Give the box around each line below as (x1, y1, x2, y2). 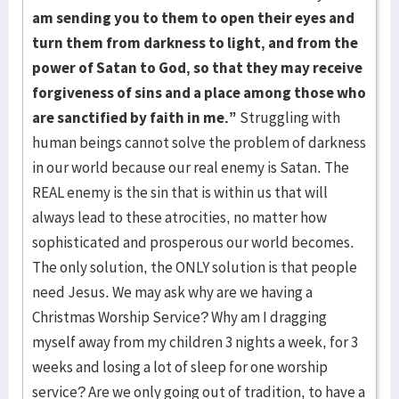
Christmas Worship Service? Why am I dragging (32, 307, 327, 327)
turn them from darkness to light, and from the (32, 33, 358, 53)
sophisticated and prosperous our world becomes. (32, 232, 354, 252)
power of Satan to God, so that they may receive (32, 58, 362, 77)
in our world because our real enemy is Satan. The (32, 158, 349, 177)
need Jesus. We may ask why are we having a (32, 282, 313, 302)
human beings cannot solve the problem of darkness (32, 133, 366, 152)
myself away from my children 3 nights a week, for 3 (32, 332, 358, 352)
